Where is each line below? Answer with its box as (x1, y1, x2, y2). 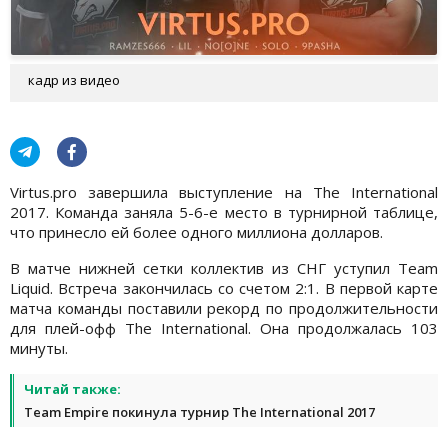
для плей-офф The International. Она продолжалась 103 (10, 317, 438, 338)
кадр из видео (28, 70, 120, 89)
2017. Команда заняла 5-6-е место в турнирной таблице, (10, 201, 438, 222)
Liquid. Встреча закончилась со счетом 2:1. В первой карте (10, 277, 438, 298)
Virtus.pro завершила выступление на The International (10, 181, 438, 202)
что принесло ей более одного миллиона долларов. (10, 221, 387, 242)
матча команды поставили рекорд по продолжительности (10, 297, 438, 318)
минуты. (10, 337, 72, 358)
